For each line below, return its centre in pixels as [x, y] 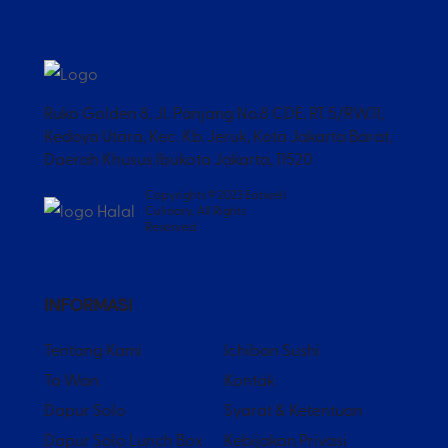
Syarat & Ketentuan [293, 409]
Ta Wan [71, 379]
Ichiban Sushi [272, 349]
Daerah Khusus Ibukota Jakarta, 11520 [178, 158]
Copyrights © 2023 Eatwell [215, 194]
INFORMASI [88, 305]
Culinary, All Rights [195, 210]
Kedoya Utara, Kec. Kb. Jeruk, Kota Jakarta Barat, [218, 135]
